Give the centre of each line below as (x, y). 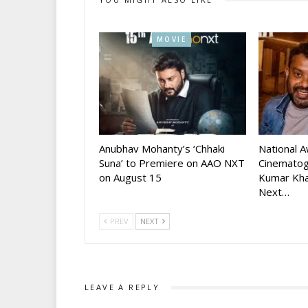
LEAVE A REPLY (122, 287)
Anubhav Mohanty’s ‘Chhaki (162, 149)
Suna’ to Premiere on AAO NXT (172, 163)
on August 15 (130, 178)
